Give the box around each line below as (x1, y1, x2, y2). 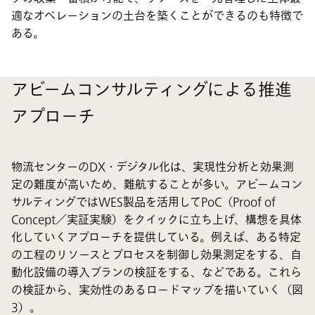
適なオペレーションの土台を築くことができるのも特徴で (11, 8, 303, 25)
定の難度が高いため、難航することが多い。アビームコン (11, 176, 302, 194)
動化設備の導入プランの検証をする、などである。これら (11, 264, 302, 282)
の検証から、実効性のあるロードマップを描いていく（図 (11, 282, 303, 300)
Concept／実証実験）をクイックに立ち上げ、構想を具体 (11, 212, 302, 229)
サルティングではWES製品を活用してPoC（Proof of (11, 194, 276, 212)
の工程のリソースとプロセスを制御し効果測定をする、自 (11, 247, 302, 264)
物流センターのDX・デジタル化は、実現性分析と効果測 (11, 159, 294, 176)
